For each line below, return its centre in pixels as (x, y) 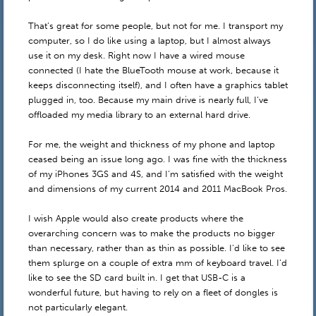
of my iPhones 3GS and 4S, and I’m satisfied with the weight (155, 174)
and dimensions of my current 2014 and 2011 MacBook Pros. (157, 189)
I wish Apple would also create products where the (135, 219)
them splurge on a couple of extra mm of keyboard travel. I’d (157, 263)
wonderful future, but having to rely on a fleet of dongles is (153, 293)
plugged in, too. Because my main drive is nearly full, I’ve (148, 100)
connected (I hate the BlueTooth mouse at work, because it (153, 71)
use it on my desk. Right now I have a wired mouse (136, 56)
